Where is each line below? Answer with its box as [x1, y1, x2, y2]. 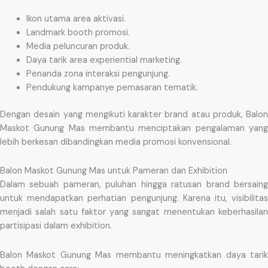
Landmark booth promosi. [26, 26, 130, 38]
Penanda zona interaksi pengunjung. [26, 68, 170, 80]
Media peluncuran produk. [26, 40, 130, 52]
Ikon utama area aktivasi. [26, 13, 126, 25]
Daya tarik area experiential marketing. [26, 54, 182, 66]
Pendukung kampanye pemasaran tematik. [26, 81, 198, 93]
